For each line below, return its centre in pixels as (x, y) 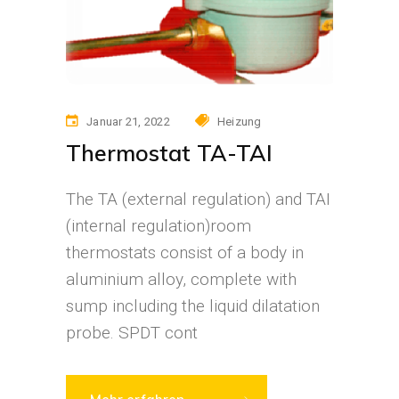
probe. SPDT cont (132, 332)
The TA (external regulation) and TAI (198, 199)
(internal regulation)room (159, 225)
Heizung (239, 121)
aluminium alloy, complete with (181, 279)
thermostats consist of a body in (185, 252)
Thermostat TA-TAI (169, 152)
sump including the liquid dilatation (193, 305)
